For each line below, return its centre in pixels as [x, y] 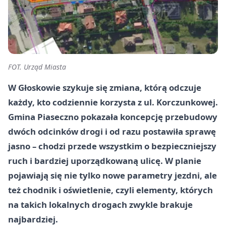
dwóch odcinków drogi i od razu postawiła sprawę [112, 131]
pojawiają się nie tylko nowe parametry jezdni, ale [112, 175]
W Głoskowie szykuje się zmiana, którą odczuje [105, 87]
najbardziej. [33, 219]
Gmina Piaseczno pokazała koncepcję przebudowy [113, 117]
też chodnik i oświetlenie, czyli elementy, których [110, 190]
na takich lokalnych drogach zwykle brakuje [100, 204]
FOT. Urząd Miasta [37, 67]
